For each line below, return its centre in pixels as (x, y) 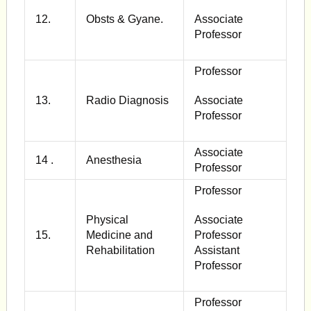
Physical (107, 220)
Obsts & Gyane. (124, 19)
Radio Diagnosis (127, 100)
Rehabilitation (120, 250)
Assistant (217, 250)
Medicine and (119, 235)
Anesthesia (114, 160)
